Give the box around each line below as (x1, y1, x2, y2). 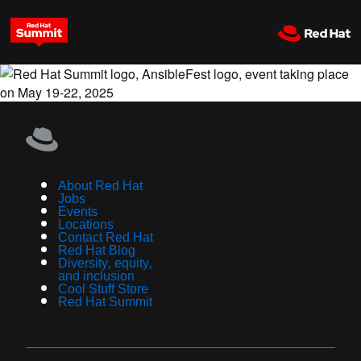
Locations (58, 211, 114, 239)
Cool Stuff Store (58, 276, 148, 304)
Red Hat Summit (58, 288, 152, 317)
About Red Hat (58, 172, 143, 201)
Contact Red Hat (58, 224, 153, 252)
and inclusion (58, 263, 135, 291)
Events (58, 198, 98, 226)
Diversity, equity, (58, 250, 152, 278)
